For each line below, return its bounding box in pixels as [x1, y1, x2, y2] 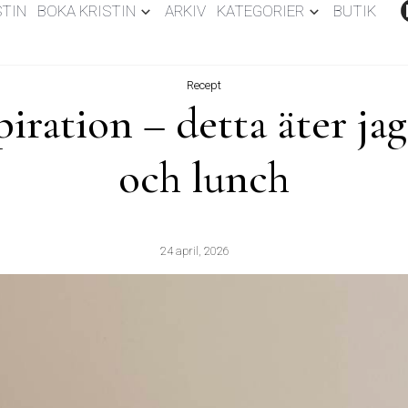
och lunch [118, 150, 290, 205]
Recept [187, 77, 221, 92]
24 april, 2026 [160, 243, 229, 258]
